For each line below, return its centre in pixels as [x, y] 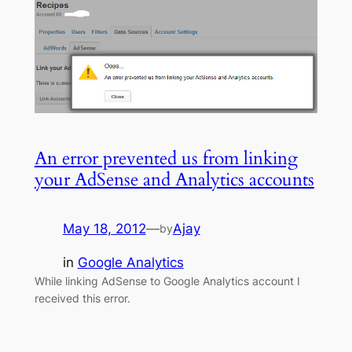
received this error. [82, 299]
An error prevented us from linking [166, 159]
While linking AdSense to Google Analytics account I [167, 281]
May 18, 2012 [104, 229]
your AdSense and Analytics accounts [174, 180]
